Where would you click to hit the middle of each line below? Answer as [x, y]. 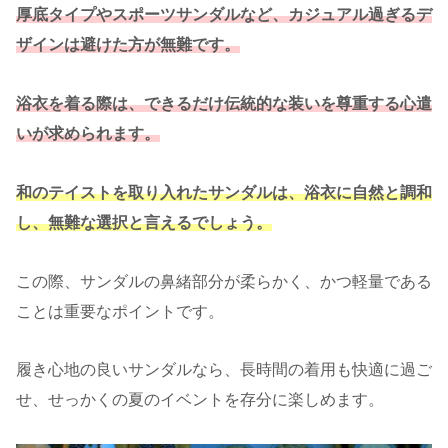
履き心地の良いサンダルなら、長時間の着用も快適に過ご [224, 370]
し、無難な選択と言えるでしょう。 [144, 222]
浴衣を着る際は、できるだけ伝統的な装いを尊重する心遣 [224, 104]
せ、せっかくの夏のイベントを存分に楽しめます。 [200, 400]
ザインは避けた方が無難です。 [128, 45]
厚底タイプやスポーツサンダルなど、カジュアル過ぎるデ [224, 15]
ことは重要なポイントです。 [120, 311]
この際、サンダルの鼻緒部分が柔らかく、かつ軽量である [224, 281]
